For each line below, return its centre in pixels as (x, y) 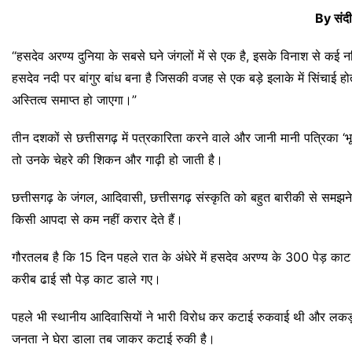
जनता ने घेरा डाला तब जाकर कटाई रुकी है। (114, 338)
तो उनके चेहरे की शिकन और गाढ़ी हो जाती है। (117, 159)
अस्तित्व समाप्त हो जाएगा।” (74, 99)
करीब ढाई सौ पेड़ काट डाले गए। (86, 279)
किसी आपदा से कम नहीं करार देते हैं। (97, 219)
